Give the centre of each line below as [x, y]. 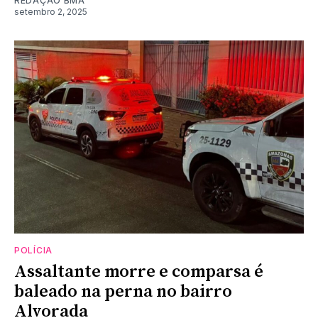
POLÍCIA [33, 250]
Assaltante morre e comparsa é [139, 272]
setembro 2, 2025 [51, 11]
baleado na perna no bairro [123, 291]
